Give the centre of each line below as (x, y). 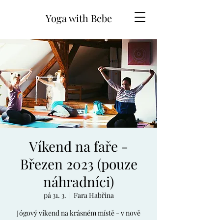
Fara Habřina (94, 195)
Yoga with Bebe (79, 18)
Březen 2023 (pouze (79, 164)
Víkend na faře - (79, 146)
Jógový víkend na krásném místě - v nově (79, 213)
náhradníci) (79, 181)
